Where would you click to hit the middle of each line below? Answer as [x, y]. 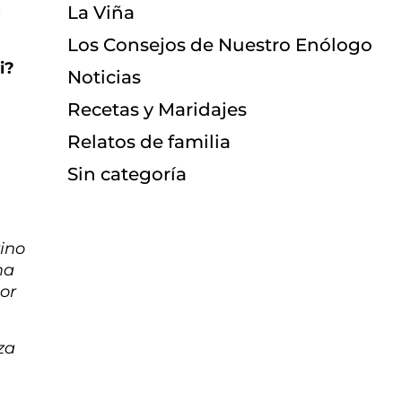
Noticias [104, 78]
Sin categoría [127, 175]
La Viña [100, 13]
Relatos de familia [149, 142]
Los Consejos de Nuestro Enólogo [219, 45]
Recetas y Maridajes [157, 110]
